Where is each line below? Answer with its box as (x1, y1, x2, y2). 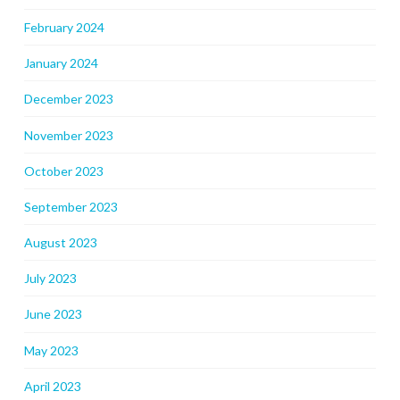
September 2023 (23, 198, 118, 214)
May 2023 (23, 342, 79, 358)
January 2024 (23, 55, 98, 71)
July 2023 (23, 271, 77, 287)
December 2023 (23, 91, 113, 107)
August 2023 (23, 235, 97, 251)
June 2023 (23, 306, 82, 322)
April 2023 (23, 378, 81, 394)
